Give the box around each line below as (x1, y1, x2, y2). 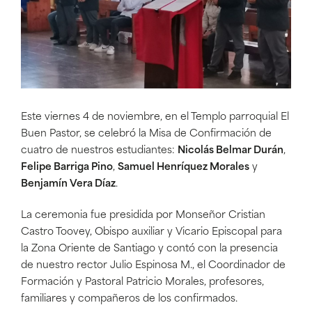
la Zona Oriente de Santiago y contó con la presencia (21, 243, 278, 254)
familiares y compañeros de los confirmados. (21, 293, 237, 304)
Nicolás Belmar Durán (178, 145, 283, 156)
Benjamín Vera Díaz (21, 178, 116, 189)
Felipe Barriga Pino (21, 162, 113, 173)
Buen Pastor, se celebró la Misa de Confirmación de (21, 128, 272, 139)
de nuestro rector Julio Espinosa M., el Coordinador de (21, 260, 286, 271)
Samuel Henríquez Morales (118, 162, 249, 173)
